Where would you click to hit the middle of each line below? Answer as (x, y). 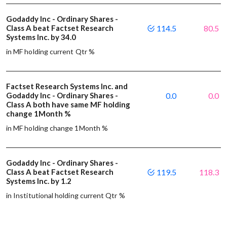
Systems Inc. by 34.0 (42, 37)
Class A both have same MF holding (68, 104)
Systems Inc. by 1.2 (40, 181)
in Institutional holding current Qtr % (66, 195)
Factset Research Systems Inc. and (67, 86)
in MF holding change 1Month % (57, 128)
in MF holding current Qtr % (50, 51)
